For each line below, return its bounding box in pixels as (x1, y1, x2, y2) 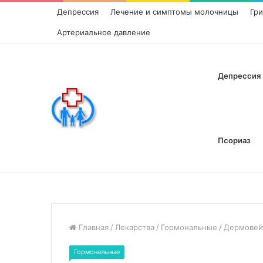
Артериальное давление (57, 28, 150, 37)
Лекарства (115, 222, 154, 232)
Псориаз (218, 136, 251, 145)
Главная (76, 222, 109, 232)
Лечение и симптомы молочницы (110, 7, 238, 16)
